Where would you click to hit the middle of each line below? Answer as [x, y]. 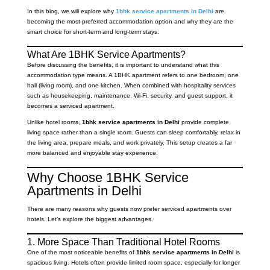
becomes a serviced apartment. [71, 106]
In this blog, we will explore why [71, 11]
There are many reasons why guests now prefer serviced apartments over [129, 209]
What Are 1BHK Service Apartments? [106, 55]
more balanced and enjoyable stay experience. [92, 153]
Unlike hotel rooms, [54, 122]
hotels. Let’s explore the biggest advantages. [90, 219]
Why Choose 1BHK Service [108, 178]
